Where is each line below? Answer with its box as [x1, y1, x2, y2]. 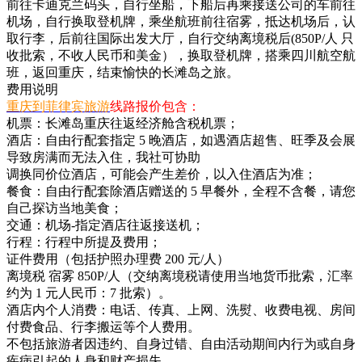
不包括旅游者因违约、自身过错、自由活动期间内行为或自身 [6, 336, 356, 351]
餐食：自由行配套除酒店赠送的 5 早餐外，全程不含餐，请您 [6, 183, 356, 198]
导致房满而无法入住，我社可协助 [6, 149, 200, 164]
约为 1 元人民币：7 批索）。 [6, 285, 171, 300]
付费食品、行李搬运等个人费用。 [6, 319, 200, 334]
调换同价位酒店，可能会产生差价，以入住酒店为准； [6, 166, 317, 181]
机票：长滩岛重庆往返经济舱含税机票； [6, 116, 239, 130]
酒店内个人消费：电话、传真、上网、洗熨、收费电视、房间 [6, 302, 356, 317]
